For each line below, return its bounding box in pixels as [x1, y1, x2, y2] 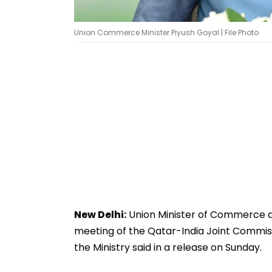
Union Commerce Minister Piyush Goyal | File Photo [74, 27, 259, 38]
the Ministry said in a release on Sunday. [74, 240, 262, 254]
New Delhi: [74, 207, 126, 222]
